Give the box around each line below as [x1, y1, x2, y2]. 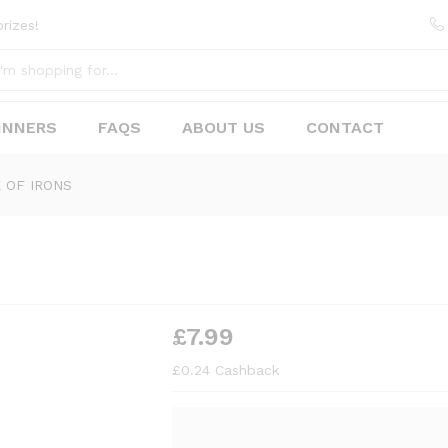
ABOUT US [182, 118, 265, 137]
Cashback [210, 362, 280, 378]
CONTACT [306, 118, 384, 137]
